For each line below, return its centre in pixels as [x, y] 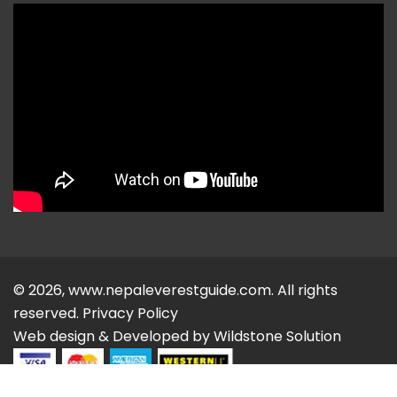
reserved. [48, 314]
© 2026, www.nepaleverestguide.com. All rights [175, 291]
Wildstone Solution [277, 337]
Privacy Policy [130, 314]
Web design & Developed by [113, 337]
